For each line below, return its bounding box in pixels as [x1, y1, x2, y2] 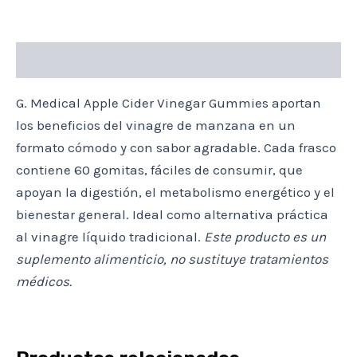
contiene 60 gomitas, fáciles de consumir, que [16, 162, 303, 178]
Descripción [16, 52, 89, 69]
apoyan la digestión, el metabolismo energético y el [16, 184, 335, 201]
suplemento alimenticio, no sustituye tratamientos [16, 251, 328, 268]
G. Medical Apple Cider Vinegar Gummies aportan [16, 95, 321, 112]
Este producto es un [204, 229, 326, 245]
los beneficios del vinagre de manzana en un [16, 117, 296, 134]
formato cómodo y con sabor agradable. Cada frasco [16, 139, 336, 156]
